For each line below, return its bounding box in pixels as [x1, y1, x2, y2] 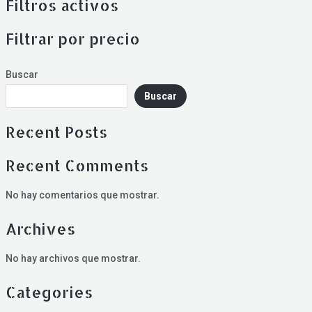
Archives [5, 218, 75, 238]
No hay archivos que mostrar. [5, 253, 141, 265]
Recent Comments [5, 155, 148, 175]
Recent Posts [5, 121, 107, 141]
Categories [5, 282, 93, 302]
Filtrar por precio [5, 28, 140, 48]
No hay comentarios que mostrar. [5, 189, 159, 201]
